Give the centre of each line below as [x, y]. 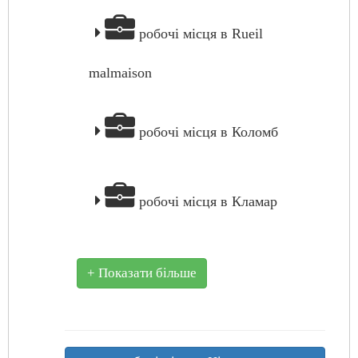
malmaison [120, 73]
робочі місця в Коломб [207, 132]
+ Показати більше [142, 273]
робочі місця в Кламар [206, 201]
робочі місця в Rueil [199, 34]
